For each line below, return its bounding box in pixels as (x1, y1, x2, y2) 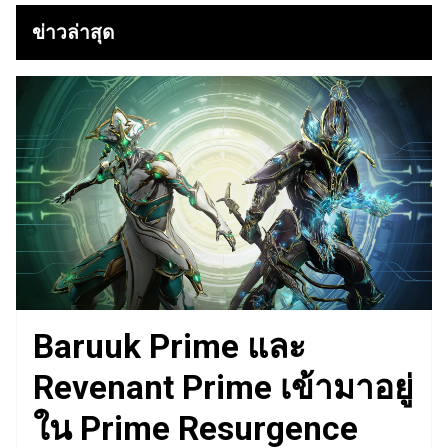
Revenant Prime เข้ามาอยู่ (33, 368, 413, 408)
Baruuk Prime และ (33, 327, 306, 367)
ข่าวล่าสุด (32, 21, 114, 45)
